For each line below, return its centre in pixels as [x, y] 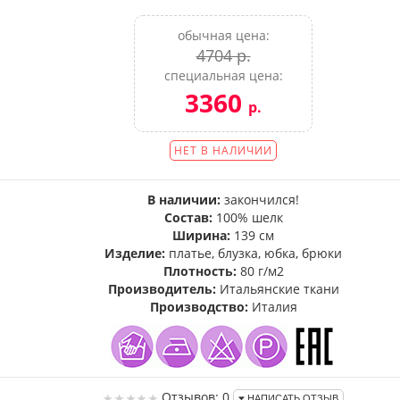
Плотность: [200, 271]
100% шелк [247, 217]
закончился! [262, 200]
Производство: [199, 307]
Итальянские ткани [279, 289]
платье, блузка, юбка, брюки [254, 253]
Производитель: [162, 289]
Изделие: [135, 253]
